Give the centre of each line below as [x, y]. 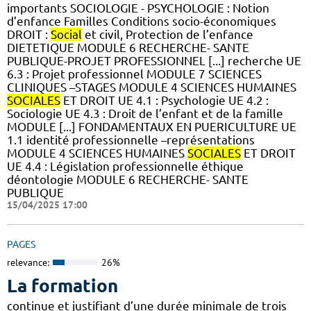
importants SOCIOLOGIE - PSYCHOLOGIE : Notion [138, 8]
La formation [62, 285]
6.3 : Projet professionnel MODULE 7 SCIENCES [134, 74]
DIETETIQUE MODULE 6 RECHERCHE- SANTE [128, 48]
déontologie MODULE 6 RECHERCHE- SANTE [128, 180]
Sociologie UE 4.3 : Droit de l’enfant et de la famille [145, 114]
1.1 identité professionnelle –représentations [131, 140]
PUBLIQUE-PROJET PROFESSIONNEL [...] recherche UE [154, 61]
